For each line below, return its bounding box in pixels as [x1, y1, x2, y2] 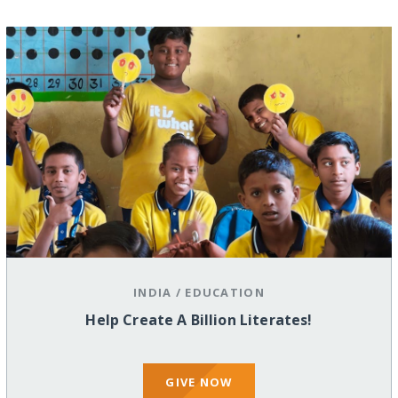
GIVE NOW [165, 373, 233, 390]
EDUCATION [185, 284, 265, 301]
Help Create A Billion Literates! [85, 310, 313, 330]
